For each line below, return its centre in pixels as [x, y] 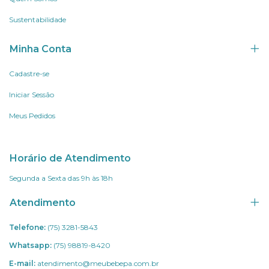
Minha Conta [41, 49]
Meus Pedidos [32, 115]
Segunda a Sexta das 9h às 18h [61, 178]
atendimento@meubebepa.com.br [98, 263]
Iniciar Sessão [32, 94]
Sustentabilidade [38, 19]
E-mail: [22, 263]
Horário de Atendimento [70, 158]
